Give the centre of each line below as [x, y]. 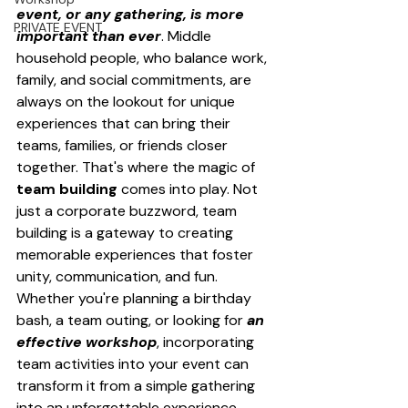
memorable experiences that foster [137, 254]
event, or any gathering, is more [132, 14]
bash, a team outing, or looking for [132, 320]
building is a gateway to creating [127, 232]
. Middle [188, 36]
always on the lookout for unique [127, 101]
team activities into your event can [134, 363]
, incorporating [207, 342]
